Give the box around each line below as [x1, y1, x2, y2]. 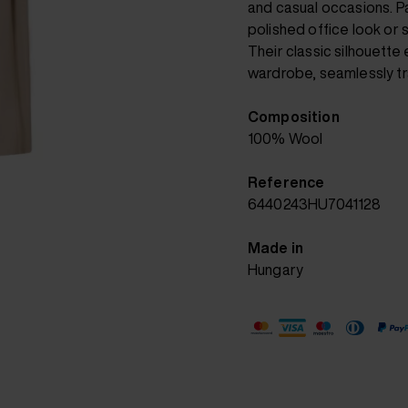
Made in [248, 240, 304, 256]
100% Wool [248, 131, 323, 147]
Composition [248, 109, 340, 125]
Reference [248, 175, 325, 190]
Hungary [248, 262, 304, 278]
